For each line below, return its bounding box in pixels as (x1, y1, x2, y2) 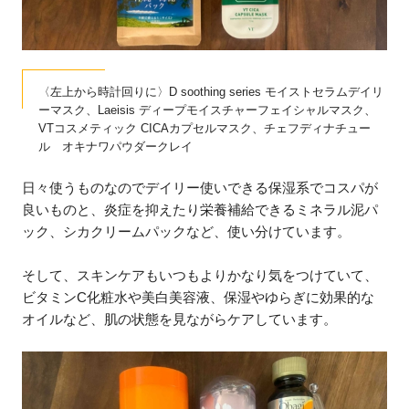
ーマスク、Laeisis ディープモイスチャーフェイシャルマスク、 (38, 102, 377, 117)
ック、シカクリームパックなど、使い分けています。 (22, 224, 351, 240)
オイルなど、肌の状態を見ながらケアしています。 (22, 310, 338, 327)
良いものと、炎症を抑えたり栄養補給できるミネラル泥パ (22, 202, 379, 218)
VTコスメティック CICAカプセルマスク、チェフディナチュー (38, 121, 372, 135)
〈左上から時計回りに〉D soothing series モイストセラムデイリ (38, 84, 384, 99)
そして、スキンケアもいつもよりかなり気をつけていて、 (22, 267, 379, 283)
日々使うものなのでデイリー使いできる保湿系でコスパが (22, 180, 379, 196)
